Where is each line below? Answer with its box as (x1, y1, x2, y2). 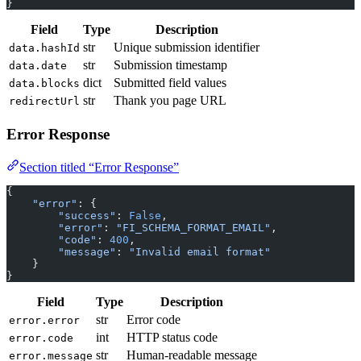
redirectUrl (9, 95, 80, 108)
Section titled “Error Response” (19, 160, 179, 174)
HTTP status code (127, 330, 218, 344)
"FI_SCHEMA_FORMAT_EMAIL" (116, 221, 271, 234)
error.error (9, 313, 80, 326)
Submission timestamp (114, 58, 227, 73)
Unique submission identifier (114, 40, 259, 55)
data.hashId (9, 42, 80, 55)
